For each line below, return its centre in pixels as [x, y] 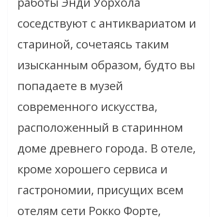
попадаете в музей [70, 86]
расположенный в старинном [100, 127]
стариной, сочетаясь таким [93, 44]
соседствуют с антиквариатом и [107, 23]
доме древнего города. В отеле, [107, 148]
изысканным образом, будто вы [106, 65]
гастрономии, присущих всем [101, 190]
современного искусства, [87, 107]
